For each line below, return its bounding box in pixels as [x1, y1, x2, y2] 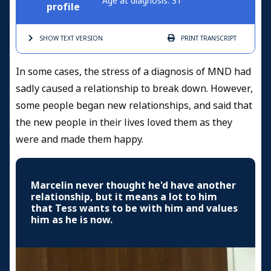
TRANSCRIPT [198, 33, 237, 43]
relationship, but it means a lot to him [31, 189, 217, 204]
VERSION [74, 33, 103, 43]
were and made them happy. [16, 132, 146, 146]
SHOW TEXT [39, 33, 74, 43]
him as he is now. [31, 212, 113, 227]
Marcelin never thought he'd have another [31, 178, 236, 192]
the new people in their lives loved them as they [16, 115, 232, 129]
